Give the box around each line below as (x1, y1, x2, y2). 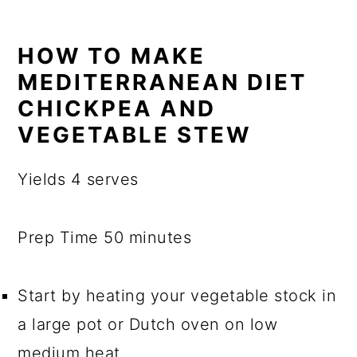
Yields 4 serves (18, 169, 139, 189)
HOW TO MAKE (18, 41, 206, 69)
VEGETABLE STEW (18, 120, 252, 148)
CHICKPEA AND (18, 94, 217, 122)
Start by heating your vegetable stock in (18, 285, 337, 305)
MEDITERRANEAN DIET (18, 68, 308, 96)
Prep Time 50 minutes (18, 227, 192, 247)
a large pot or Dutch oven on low (18, 314, 278, 334)
